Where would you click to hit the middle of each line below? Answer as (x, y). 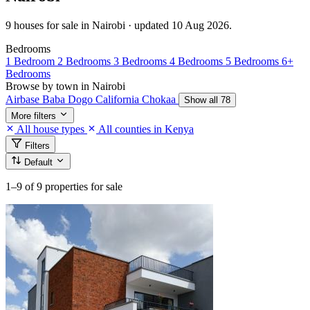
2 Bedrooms (85, 61)
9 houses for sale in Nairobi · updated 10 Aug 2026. (119, 25)
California (119, 99)
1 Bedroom (31, 61)
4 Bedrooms (198, 61)
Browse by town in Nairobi (65, 86)
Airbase (24, 99)
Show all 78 (207, 100)
